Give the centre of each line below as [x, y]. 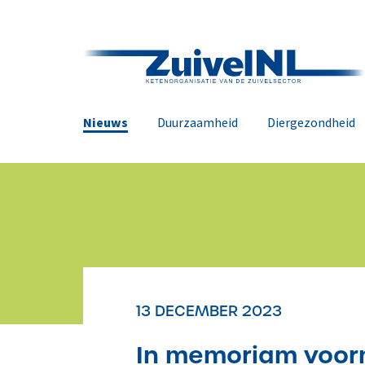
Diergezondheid [312, 123]
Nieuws [106, 123]
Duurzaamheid [198, 123]
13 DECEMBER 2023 [209, 311]
